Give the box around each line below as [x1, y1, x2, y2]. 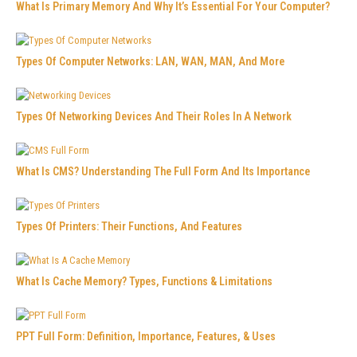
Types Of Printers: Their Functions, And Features [16, 219, 242, 233]
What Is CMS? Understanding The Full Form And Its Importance [16, 164, 310, 178]
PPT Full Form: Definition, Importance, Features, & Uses [16, 329, 276, 343]
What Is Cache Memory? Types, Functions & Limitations [16, 274, 273, 288]
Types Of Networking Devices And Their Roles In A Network [16, 109, 292, 123]
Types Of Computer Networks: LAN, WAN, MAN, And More [16, 54, 284, 68]
